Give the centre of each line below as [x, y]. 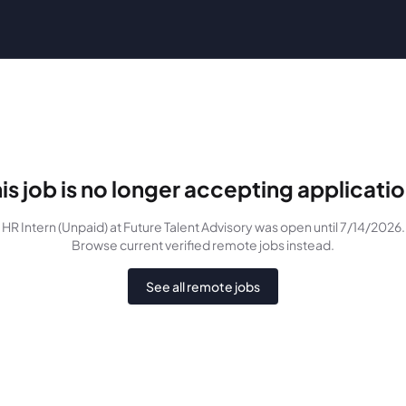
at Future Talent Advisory [180, 227]
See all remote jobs [203, 286]
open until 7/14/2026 [340, 227]
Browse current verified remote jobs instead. [203, 245]
